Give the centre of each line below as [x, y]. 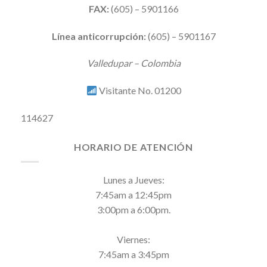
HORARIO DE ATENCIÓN [133, 147]
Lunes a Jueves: [133, 179]
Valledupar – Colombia [133, 63]
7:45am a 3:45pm [133, 254]
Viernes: [133, 239]
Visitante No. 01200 [139, 91]
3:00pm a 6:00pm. [133, 209]
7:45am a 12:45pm [133, 194]
